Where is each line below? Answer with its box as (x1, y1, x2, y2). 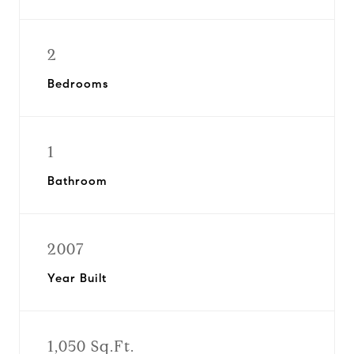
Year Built (47, 271, 107, 285)
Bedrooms (47, 77, 108, 91)
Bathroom (47, 174, 107, 188)
